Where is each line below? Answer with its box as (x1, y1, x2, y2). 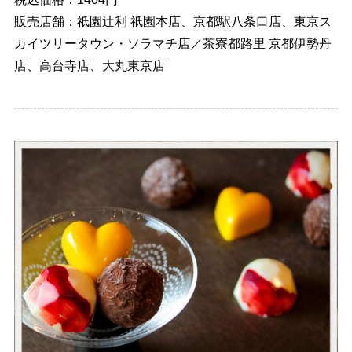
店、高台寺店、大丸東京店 (13, 59, 165, 73)
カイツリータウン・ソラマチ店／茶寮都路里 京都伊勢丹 (13, 37, 332, 51)
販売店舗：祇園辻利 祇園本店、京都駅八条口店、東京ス (13, 15, 332, 29)
